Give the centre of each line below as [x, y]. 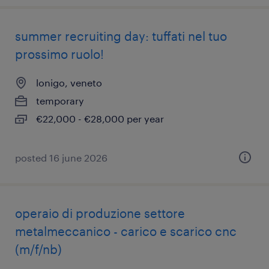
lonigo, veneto [69, 83]
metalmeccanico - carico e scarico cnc [126, 231]
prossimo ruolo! [59, 54]
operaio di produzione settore [100, 213]
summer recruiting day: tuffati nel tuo [121, 36]
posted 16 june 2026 [61, 158]
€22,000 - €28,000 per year [100, 119]
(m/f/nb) [38, 249]
